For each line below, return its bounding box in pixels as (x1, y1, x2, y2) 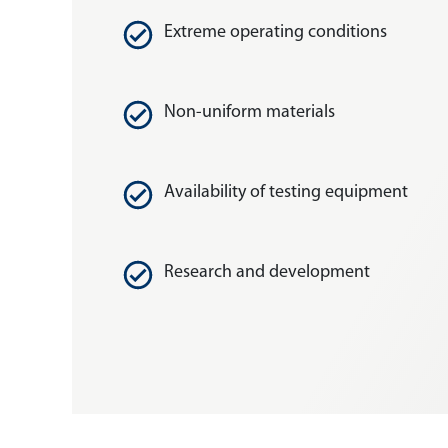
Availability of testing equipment (164, 183, 408, 203)
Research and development (164, 263, 370, 283)
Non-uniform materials (164, 103, 335, 123)
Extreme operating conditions (164, 23, 387, 43)
